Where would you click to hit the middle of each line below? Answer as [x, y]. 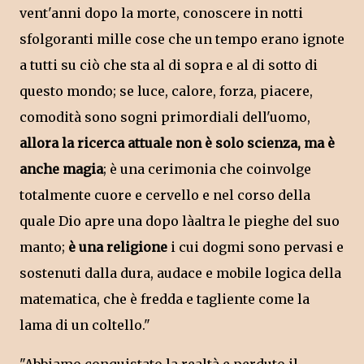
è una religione [119, 247]
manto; [44, 247]
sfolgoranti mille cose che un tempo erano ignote [182, 39]
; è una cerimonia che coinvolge [207, 169]
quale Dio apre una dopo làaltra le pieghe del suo [180, 221]
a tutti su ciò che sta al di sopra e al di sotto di [169, 65]
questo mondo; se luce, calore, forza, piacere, [166, 91]
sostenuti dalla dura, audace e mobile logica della [180, 273]
